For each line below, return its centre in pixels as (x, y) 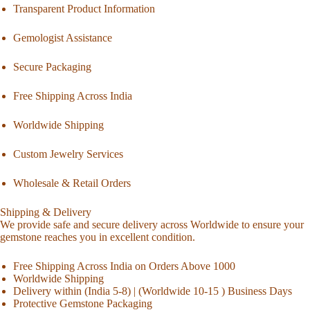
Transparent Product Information (84, 9)
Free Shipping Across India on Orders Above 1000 (125, 266)
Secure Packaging (53, 67)
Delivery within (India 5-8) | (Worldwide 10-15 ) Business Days (153, 291)
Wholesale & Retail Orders (72, 183)
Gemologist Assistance (63, 38)
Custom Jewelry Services (69, 154)
